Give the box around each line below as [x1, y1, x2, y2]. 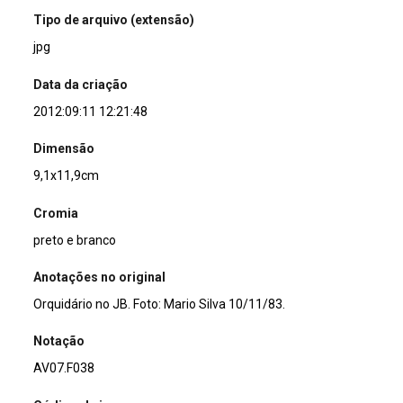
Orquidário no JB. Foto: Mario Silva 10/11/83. [33, 296, 286, 311]
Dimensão [33, 141, 95, 157]
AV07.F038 [33, 361, 95, 376]
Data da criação [33, 76, 129, 92]
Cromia [33, 205, 79, 220]
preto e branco [33, 232, 117, 247]
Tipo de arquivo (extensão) [33, 13, 195, 28]
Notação [33, 334, 85, 349]
